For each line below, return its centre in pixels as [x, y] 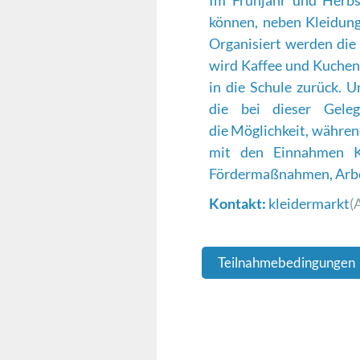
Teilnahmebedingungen [286, 263]
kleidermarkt [308, 204]
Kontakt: [237, 204]
